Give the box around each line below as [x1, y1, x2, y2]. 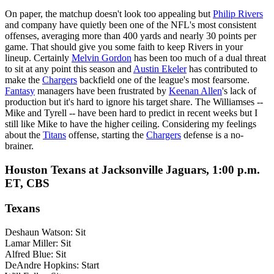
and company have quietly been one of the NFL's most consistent [5, 20, 256, 31]
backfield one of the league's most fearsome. [77, 75, 250, 86]
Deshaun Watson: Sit [5, 226, 86, 237]
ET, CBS [5, 177, 50, 190]
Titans [43, 130, 66, 141]
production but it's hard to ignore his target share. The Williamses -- [5, 97, 263, 108]
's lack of [222, 86, 256, 97]
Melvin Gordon [72, 53, 131, 64]
